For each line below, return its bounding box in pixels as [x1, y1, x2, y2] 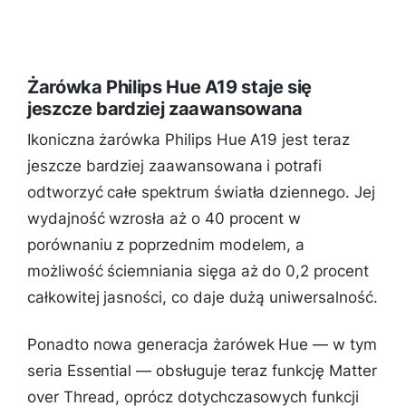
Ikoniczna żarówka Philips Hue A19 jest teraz [27, 130, 350, 150]
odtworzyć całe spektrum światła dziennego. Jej [27, 183, 375, 202]
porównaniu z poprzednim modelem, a [27, 236, 305, 255]
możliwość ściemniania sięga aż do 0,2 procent [27, 262, 369, 281]
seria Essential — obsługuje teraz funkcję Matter [27, 361, 377, 380]
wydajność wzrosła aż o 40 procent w [27, 209, 302, 228]
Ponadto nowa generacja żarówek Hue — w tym [27, 334, 377, 353]
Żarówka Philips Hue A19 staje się [27, 76, 313, 99]
